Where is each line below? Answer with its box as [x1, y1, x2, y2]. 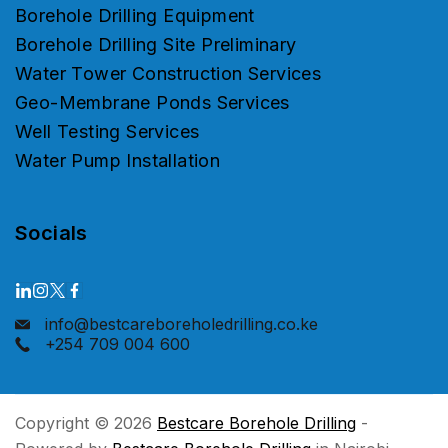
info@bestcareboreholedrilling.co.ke [45, 314, 318, 335]
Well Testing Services [15, 121, 200, 143]
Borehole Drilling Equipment [15, 5, 255, 27]
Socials [15, 221, 88, 246]
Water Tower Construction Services [15, 63, 322, 85]
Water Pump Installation [15, 150, 221, 172]
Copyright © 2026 [15, 413, 157, 434]
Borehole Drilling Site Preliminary [15, 34, 297, 56]
